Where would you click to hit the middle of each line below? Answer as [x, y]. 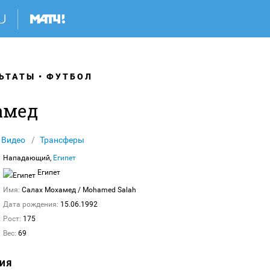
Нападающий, [28, 158]
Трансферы [62, 140]
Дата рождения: [31, 204]
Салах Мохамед [50, 190]
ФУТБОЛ [70, 77]
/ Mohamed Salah [107, 190]
